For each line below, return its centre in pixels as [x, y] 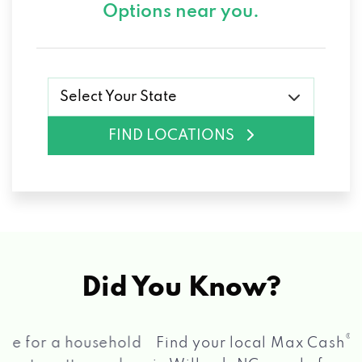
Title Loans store [279, 343]
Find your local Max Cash [118, 343]
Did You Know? [181, 288]
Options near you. [181, 12]
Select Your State [118, 97]
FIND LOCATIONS [171, 135]
